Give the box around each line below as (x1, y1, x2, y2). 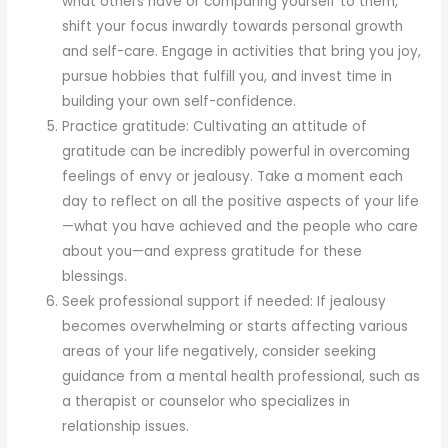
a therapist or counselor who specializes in (62, 392, 351, 412)
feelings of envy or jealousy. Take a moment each (62, 167, 404, 187)
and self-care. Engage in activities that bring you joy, (62, 42, 422, 62)
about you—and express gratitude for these (62, 242, 363, 262)
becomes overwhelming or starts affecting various (62, 317, 409, 337)
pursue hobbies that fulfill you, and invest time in (62, 67, 393, 87)
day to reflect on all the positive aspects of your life (62, 192, 420, 212)
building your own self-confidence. (62, 92, 297, 112)
